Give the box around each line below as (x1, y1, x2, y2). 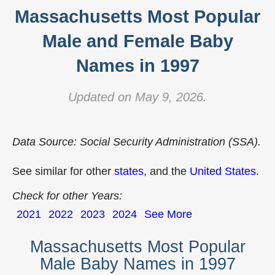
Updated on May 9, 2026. (68, 90, 207, 104)
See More (144, 208, 192, 220)
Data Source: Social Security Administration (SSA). (12, 136, 261, 148)
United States (190, 165, 256, 177)
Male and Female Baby (42, 31, 233, 51)
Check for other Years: (12, 190, 122, 202)
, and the (144, 165, 190, 177)
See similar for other (12, 165, 114, 177)
